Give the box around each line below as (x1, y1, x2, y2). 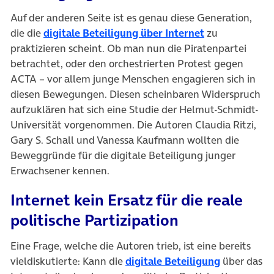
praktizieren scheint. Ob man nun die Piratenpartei (10, 40, 246, 56)
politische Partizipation (10, 209, 179, 231)
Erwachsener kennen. (10, 163, 109, 178)
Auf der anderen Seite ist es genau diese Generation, (10, 10, 252, 25)
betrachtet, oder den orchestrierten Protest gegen (10, 56, 243, 71)
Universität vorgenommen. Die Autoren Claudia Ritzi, (10, 117, 256, 132)
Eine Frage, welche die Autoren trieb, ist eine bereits (10, 238, 251, 253)
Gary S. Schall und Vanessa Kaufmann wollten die (10, 132, 239, 147)
